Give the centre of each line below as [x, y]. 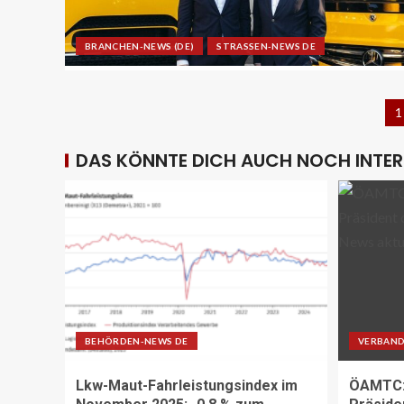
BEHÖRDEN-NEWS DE [137, 341]
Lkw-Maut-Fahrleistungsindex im [187, 386]
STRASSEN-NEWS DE [266, 46]
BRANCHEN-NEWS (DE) [140, 46]
